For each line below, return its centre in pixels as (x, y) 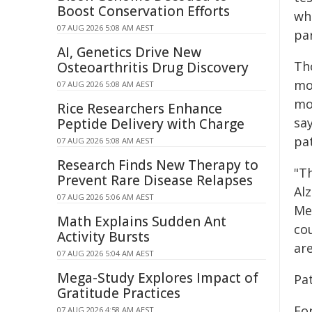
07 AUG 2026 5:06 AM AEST (106, 197)
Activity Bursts (103, 237)
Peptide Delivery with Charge (151, 124)
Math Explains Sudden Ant (142, 221)
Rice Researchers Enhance (140, 109)
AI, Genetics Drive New (129, 52)
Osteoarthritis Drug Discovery (153, 68)
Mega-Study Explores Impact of (158, 278)
